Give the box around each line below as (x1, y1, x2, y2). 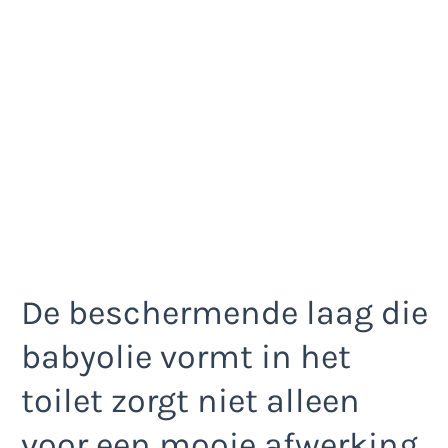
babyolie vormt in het (21, 337, 351, 378)
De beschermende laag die (21, 293, 428, 334)
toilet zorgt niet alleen (21, 381, 360, 422)
